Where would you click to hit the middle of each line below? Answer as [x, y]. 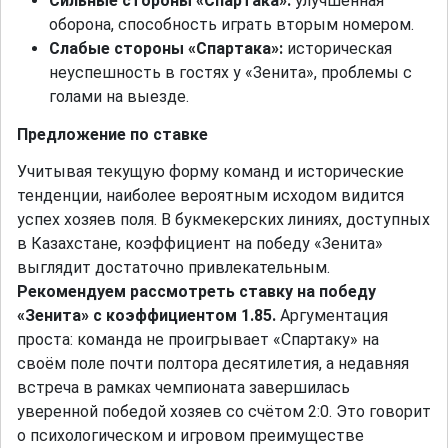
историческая [337, 49]
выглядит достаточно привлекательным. [173, 268]
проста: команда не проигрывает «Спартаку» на [198, 340]
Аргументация [332, 316]
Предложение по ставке [112, 135]
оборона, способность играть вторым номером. [231, 25]
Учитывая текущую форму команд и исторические [210, 172]
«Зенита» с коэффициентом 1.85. [146, 316]
